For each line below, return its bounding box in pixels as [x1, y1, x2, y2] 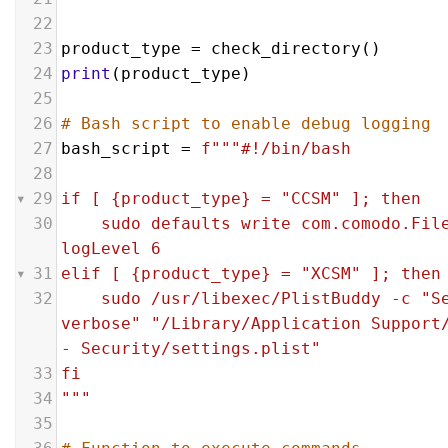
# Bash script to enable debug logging [61, 114, 431, 133]
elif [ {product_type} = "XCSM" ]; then [61, 264, 441, 283]
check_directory [211, 39, 361, 58]
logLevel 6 [61, 239, 191, 258]
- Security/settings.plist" [61, 339, 361, 358]
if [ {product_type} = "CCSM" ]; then [61, 189, 421, 208]
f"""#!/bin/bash [201, 139, 351, 158]
